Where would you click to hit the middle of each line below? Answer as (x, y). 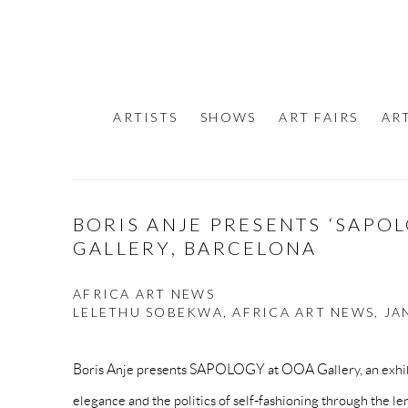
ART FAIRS (319, 117)
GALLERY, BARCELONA (195, 248)
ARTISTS (145, 117)
